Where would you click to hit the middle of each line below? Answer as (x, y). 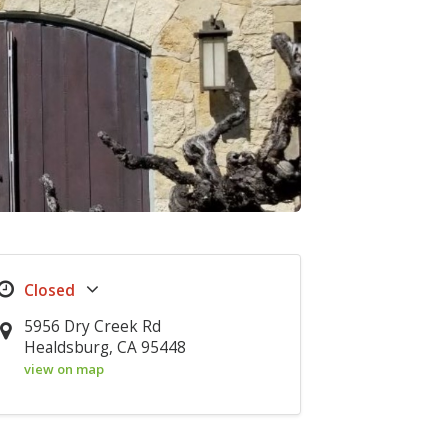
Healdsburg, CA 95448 (105, 347)
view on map (64, 369)
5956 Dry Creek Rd (93, 326)
